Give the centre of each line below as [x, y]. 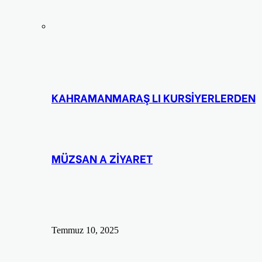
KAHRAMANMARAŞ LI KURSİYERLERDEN [154, 98]
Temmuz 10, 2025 [85, 230]
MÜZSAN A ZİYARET [102, 158]
